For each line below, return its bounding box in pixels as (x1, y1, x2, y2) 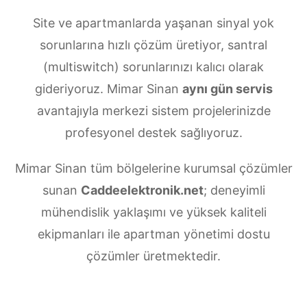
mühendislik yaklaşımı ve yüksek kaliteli (40, 205, 267, 220)
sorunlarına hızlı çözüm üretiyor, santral (40, 38, 267, 53)
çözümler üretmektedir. (86, 249, 221, 264)
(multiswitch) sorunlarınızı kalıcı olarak (43, 60, 264, 75)
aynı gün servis (182, 82, 273, 97)
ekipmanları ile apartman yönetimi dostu (37, 227, 270, 242)
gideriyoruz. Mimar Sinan (34, 82, 182, 97)
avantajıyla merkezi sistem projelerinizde (36, 103, 271, 119)
